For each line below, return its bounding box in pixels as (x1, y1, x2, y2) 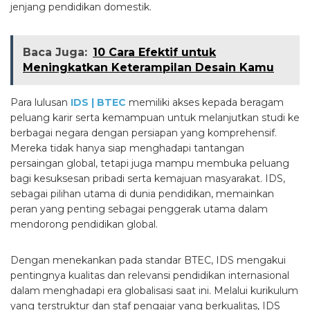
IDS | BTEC (71, 95, 126, 109)
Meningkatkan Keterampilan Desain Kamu (23, 60, 274, 74)
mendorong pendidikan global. (10, 217, 158, 230)
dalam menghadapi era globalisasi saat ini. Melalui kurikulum (10, 284, 298, 297)
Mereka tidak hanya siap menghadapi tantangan (10, 141, 244, 154)
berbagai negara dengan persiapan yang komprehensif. (10, 126, 277, 139)
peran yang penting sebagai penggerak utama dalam (10, 202, 268, 215)
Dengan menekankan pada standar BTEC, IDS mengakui (10, 253, 286, 266)
